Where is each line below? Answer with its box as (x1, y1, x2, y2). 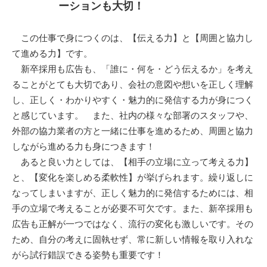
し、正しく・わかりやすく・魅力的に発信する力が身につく (12, 95, 253, 105)
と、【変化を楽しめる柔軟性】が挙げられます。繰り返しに (12, 172, 253, 183)
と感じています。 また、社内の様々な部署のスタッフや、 (12, 110, 253, 121)
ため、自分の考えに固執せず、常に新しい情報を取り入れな (12, 234, 253, 245)
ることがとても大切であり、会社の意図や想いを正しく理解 (12, 79, 253, 90)
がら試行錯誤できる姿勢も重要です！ (12, 250, 164, 260)
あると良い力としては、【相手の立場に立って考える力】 (12, 157, 253, 167)
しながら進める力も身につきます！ (12, 141, 155, 152)
